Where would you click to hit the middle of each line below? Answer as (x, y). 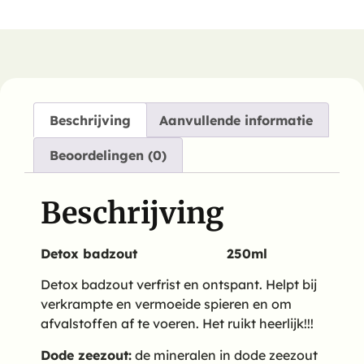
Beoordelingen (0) (108, 156)
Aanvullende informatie (236, 120)
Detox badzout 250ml (154, 253)
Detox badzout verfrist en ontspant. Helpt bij (179, 285)
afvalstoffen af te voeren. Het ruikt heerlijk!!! (177, 324)
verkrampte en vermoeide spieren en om (166, 304)
